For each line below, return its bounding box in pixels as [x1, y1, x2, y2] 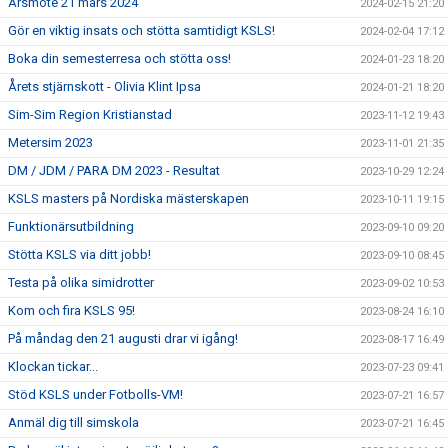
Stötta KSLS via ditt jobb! [8, 247, 151, 262]
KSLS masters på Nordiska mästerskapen [8, 191, 249, 206]
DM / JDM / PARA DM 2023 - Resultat [8, 163, 220, 178]
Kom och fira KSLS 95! [8, 303, 135, 318]
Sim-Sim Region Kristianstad [8, 107, 172, 122]
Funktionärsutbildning [8, 219, 134, 234]
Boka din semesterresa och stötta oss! [8, 51, 231, 66]
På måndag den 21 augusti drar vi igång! [8, 331, 238, 346]
